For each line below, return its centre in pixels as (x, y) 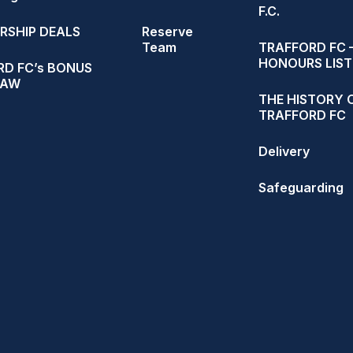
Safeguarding (301, 188)
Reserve (167, 32)
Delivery (284, 151)
